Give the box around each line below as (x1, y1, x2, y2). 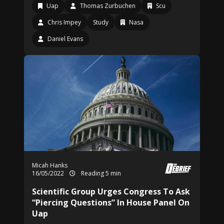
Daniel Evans (47, 34, 83, 43)
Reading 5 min (79, 169, 121, 177)
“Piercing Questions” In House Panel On (32, 197, 189, 208)
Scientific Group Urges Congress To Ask (32, 186, 190, 197)
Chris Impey (47, 18, 81, 26)
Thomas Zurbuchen (80, 1, 135, 10)
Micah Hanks (32, 161, 67, 169)
